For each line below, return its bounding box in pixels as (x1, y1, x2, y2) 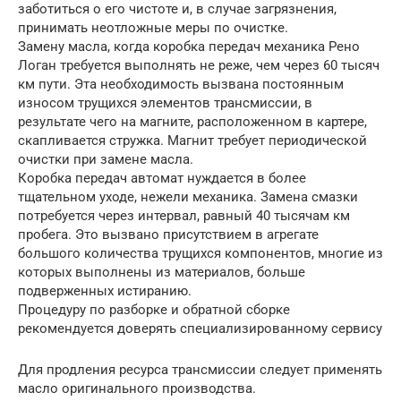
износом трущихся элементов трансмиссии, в (18, 95, 312, 112)
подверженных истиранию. (18, 283, 192, 300)
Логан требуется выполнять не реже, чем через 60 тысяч (18, 57, 380, 74)
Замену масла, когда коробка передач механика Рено (18, 38, 360, 55)
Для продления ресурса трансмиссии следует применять (18, 362, 382, 379)
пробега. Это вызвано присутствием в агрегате (18, 226, 319, 243)
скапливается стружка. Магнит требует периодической (18, 132, 367, 149)
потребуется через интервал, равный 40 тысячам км (18, 208, 350, 225)
